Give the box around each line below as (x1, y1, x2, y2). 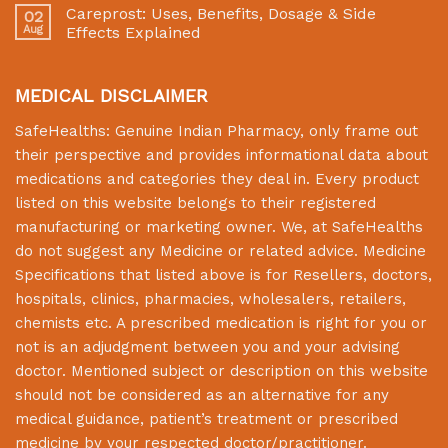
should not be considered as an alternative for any (15, 386, 389, 405)
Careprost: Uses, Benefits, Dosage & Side (66, 4, 376, 24)
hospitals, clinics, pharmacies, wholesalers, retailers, (15, 290, 406, 309)
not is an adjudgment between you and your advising (15, 338, 400, 357)
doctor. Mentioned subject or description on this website (15, 362, 428, 381)
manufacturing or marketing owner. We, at (15, 218, 332, 237)
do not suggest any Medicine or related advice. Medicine (15, 242, 426, 261)
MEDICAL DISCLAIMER (15, 85, 208, 107)
